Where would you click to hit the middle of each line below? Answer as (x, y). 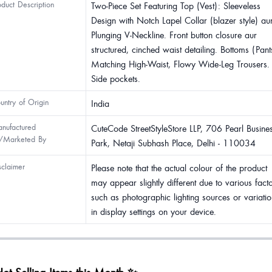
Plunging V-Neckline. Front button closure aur (174, 35)
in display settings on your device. (154, 211)
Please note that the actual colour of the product (179, 168)
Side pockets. (116, 78)
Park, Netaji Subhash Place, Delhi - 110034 (173, 143)
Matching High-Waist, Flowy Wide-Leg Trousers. (180, 64)
